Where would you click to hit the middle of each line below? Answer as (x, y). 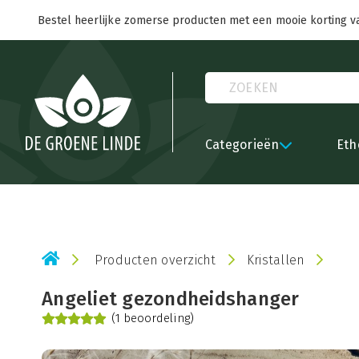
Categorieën (242, 145)
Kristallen (276, 260)
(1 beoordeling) (153, 318)
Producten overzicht (155, 260)
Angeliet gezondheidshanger (171, 299)
